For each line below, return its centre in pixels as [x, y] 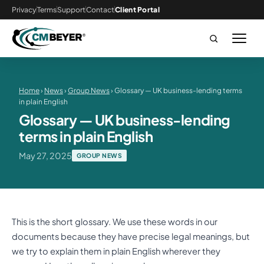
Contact [100, 9]
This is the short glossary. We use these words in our [115, 221]
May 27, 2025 [45, 155]
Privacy [24, 9]
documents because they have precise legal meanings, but [131, 236]
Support [71, 9]
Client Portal [137, 9]
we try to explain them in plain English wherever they [116, 251]
